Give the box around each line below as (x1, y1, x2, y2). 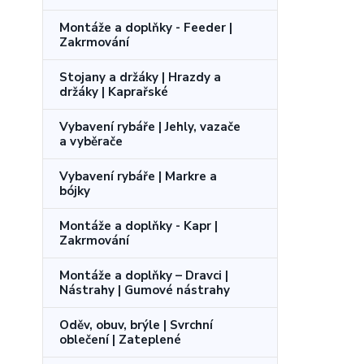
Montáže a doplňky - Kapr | (59, 217, 218, 234)
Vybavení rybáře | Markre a (59, 167, 217, 184)
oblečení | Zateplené (59, 331, 181, 348)
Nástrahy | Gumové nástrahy (59, 281, 230, 298)
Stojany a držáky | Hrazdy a (59, 68, 221, 85)
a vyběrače (59, 132, 123, 149)
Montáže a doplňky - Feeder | (59, 19, 232, 36)
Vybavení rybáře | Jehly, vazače (59, 118, 240, 135)
